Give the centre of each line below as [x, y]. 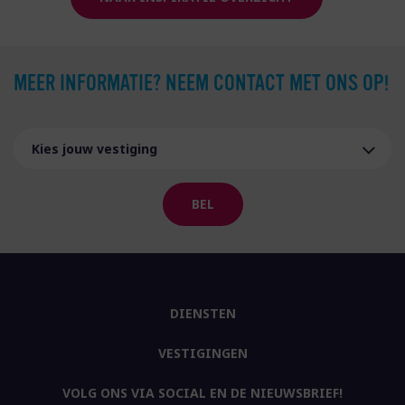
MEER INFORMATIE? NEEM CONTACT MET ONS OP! [201, 83]
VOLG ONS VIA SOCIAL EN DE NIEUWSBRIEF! [202, 393]
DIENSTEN [202, 313]
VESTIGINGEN [202, 353]
